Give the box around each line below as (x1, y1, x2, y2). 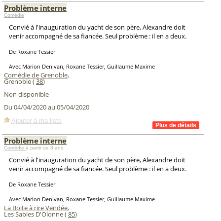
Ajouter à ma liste (11, 116, 62, 124)
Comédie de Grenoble (4, 71, 68, 79)
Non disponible (4, 90, 49, 99)
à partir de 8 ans (26, 145, 63, 150)
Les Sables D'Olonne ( (4, 210, 68, 219)
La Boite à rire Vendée (4, 203, 68, 212)
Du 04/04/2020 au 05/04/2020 (4, 103, 89, 112)
